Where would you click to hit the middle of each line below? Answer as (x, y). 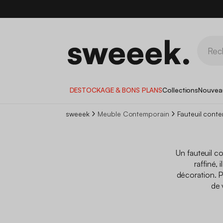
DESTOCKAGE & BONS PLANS (116, 90)
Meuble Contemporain (133, 113)
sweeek (78, 113)
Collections (180, 90)
